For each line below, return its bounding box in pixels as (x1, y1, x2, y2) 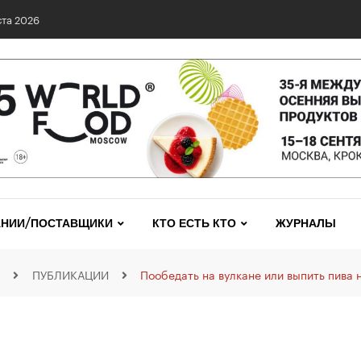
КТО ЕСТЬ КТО (151, 217, 236, 230)
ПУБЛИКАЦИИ (31, 265, 109, 284)
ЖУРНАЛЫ (275, 217, 336, 230)
